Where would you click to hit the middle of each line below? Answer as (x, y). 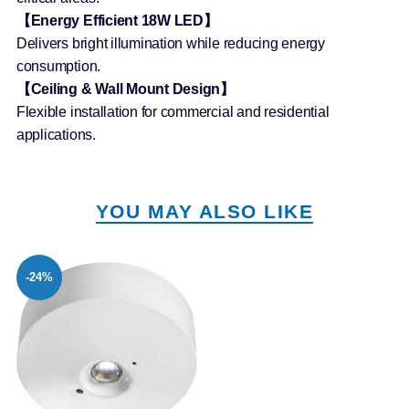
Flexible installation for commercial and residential (173, 111)
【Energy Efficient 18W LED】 (117, 20)
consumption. (58, 66)
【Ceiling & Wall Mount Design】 (125, 89)
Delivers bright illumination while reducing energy (170, 43)
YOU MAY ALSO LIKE (204, 211)
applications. (56, 134)
